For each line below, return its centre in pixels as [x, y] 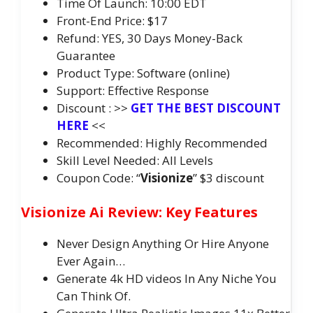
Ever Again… [91, 261]
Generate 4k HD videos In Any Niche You [167, 279]
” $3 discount [228, 177]
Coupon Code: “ [99, 177]
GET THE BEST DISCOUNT [206, 108]
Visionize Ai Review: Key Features [139, 212]
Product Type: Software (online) [143, 73]
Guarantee [86, 55]
